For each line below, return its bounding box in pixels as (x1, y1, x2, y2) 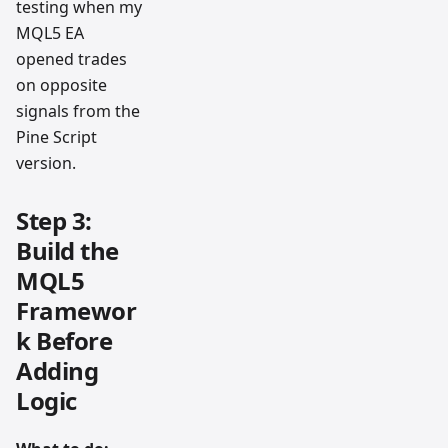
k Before (16, 324, 113, 358)
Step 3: (16, 204, 92, 238)
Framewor (16, 294, 137, 328)
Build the (16, 234, 119, 268)
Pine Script (16, 126, 97, 149)
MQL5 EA (16, 22, 84, 45)
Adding (16, 354, 99, 388)
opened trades (16, 48, 127, 71)
